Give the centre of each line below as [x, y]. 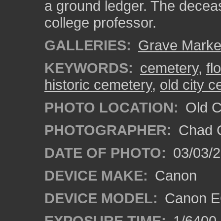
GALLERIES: [88, 45]
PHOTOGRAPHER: [108, 130]
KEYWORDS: [89, 68]
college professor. [100, 22]
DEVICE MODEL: [101, 198]
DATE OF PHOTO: [105, 153]
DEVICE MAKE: [96, 175]
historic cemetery [98, 85]
